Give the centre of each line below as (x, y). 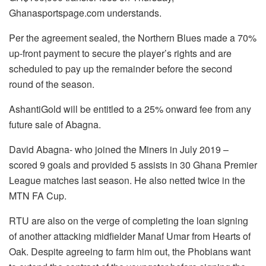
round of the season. (52, 84)
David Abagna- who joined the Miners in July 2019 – (119, 150)
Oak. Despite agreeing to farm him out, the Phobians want (130, 252)
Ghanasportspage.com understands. (85, 13)
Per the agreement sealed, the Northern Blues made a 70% (133, 38)
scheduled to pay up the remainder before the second (121, 69)
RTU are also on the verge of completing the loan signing (129, 221)
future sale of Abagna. (55, 125)
